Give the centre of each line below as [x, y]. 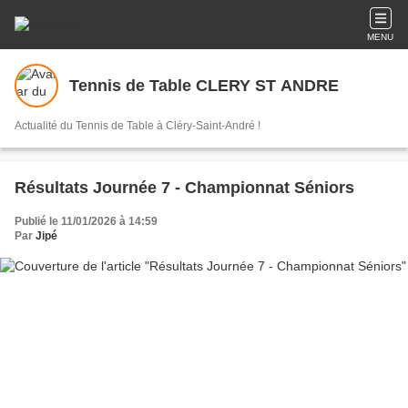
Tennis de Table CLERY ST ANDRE [204, 85]
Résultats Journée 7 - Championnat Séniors [184, 188]
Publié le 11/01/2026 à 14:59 [86, 221]
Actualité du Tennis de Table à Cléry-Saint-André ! [138, 126]
